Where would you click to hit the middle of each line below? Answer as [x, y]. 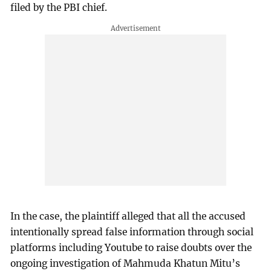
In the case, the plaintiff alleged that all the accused [128, 216]
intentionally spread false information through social [132, 232]
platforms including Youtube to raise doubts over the [131, 247]
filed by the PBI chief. [59, 7]
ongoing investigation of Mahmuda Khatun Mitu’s [126, 263]
